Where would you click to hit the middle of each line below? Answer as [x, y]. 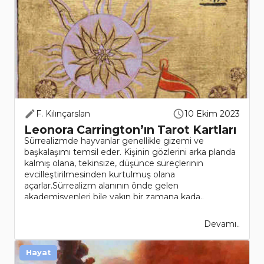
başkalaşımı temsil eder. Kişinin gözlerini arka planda [130, 152]
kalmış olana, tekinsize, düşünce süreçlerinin [114, 164]
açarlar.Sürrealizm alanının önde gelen [101, 186]
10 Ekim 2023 [212, 114]
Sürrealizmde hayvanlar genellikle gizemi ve [114, 141]
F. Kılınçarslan [63, 114]
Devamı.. [222, 224]
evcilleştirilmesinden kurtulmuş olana [100, 175]
